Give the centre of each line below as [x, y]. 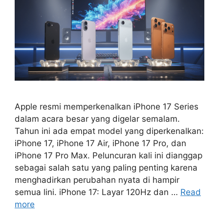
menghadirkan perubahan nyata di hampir [97, 180]
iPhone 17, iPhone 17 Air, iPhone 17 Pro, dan [100, 143]
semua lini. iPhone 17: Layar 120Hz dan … [98, 192]
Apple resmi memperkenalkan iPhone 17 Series [107, 106]
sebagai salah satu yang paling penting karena [106, 167]
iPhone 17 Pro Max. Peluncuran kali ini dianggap [109, 155]
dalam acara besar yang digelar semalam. [97, 119]
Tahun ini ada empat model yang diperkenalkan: [109, 131]
